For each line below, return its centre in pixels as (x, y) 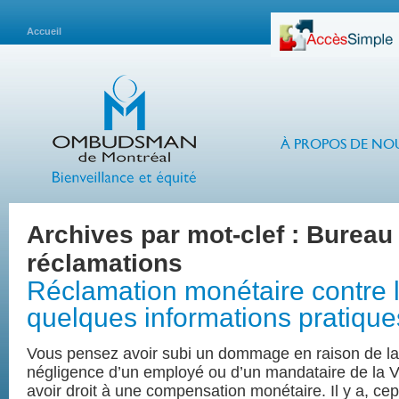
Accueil (44, 31)
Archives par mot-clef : (167, 235)
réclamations (105, 263)
